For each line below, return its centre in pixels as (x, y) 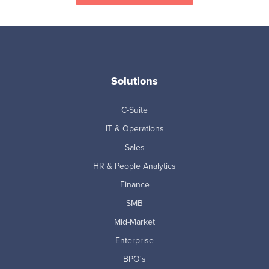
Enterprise (134, 240)
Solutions (134, 81)
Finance (134, 184)
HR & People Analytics (134, 166)
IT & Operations (134, 128)
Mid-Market (134, 222)
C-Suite (134, 110)
